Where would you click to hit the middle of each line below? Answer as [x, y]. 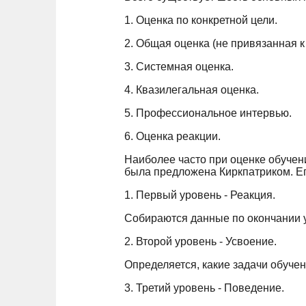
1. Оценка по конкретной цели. [201, 20]
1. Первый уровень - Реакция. [200, 195]
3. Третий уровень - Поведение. [204, 288]
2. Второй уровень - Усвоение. [200, 241]
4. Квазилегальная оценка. [192, 89]
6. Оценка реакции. [172, 136]
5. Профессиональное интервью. [208, 113]
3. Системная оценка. [179, 66]
